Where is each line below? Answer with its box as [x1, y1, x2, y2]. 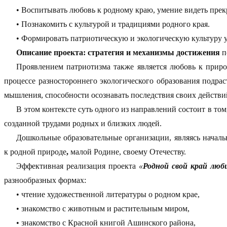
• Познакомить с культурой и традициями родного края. [16, 19, 210, 28]
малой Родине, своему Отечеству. [70, 147, 186, 156]
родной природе [10, 147, 66, 156]
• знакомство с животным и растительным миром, [16, 204, 190, 213]
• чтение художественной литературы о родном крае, [16, 190, 200, 199]
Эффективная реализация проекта [16, 161, 139, 170]
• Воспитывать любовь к [16, 5, 101, 14]
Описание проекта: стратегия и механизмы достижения [16, 48, 222, 57]
